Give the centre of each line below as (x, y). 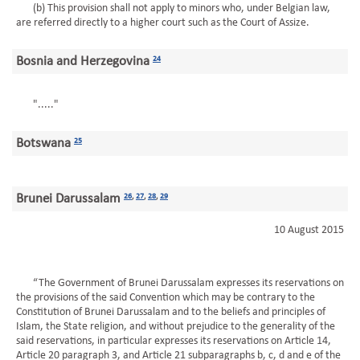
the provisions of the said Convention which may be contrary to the (166, 298)
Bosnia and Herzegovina (84, 61)
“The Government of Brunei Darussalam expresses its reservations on (180, 283)
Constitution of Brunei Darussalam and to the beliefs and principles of (171, 312)
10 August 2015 (309, 230)
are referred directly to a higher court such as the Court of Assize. (163, 23)
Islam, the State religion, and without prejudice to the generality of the (176, 327)
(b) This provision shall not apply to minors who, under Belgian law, (173, 8)
